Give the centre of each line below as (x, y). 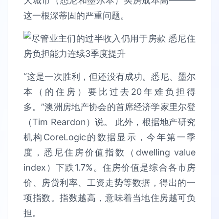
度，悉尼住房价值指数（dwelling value (109, 152)
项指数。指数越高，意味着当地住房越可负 (109, 198)
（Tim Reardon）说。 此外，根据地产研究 (109, 122)
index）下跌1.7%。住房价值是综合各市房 (109, 167)
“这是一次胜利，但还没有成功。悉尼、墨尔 (109, 77)
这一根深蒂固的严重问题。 (76, 15)
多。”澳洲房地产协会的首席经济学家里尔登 (109, 107)
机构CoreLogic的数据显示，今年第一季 (109, 137)
